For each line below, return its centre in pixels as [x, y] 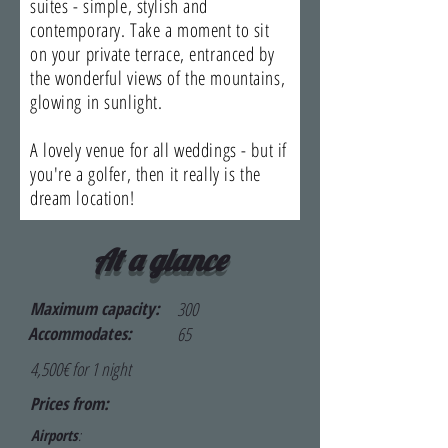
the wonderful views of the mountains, [158, 78]
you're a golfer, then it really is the [145, 174]
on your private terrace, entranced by [152, 54]
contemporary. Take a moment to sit [150, 30]
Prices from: [69, 403]
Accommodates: [82, 333]
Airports [54, 435]
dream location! [82, 198]
